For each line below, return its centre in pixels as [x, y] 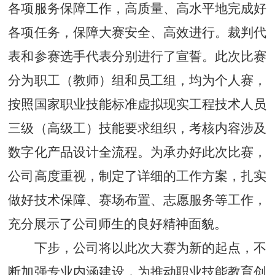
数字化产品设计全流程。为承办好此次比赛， [137, 153]
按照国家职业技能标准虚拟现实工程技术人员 [137, 105]
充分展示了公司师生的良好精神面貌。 [118, 224]
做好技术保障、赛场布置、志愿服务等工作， [137, 200]
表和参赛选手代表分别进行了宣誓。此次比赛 [137, 57]
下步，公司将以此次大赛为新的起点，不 [151, 248]
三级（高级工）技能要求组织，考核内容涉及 [137, 129]
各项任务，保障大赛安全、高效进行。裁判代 [137, 33]
